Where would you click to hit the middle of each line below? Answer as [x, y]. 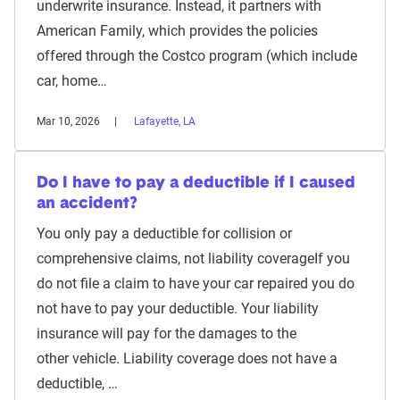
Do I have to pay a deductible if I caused [196, 183]
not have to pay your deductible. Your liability [178, 308]
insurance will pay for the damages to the [167, 333]
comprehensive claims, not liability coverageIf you [193, 258]
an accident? [87, 204]
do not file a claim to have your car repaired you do [196, 283]
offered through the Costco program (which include [197, 56]
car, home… [72, 81]
